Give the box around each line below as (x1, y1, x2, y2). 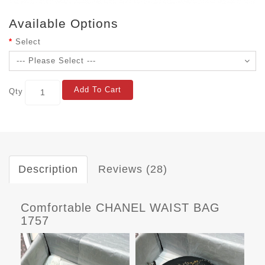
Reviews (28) (98, 163, 167, 175)
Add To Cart (74, 85, 121, 94)
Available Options (9, 16, 118, 30)
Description (18, 163, 78, 175)
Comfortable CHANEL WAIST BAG (21, 201, 220, 214)
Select (15, 37, 41, 46)
